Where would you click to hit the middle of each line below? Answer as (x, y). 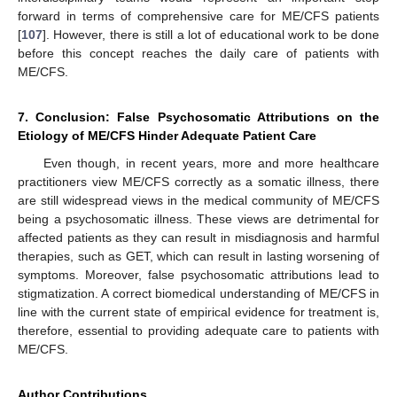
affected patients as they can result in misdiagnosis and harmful (198, 237)
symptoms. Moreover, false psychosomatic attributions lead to (198, 274)
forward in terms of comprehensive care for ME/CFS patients (198, 16)
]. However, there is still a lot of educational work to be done (211, 34)
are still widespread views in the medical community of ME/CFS (198, 200)
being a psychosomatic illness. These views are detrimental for (198, 218)
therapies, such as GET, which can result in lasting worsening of (198, 256)
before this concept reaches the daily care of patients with (198, 53)
